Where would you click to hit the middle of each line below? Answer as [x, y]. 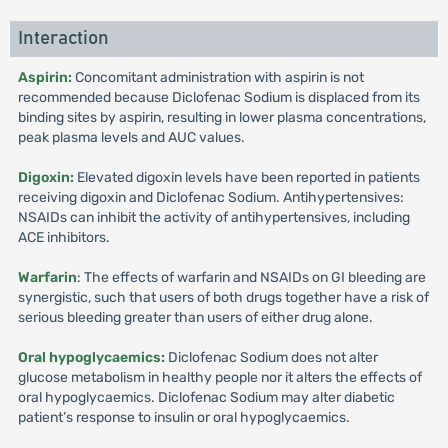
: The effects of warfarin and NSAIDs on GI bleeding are [251, 278]
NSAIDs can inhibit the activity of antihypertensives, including [213, 218]
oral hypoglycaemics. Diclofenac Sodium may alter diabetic [206, 398]
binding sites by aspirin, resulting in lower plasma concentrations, [221, 118]
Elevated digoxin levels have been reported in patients [246, 178]
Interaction [63, 39]
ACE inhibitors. [63, 238]
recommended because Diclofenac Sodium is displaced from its [218, 98]
